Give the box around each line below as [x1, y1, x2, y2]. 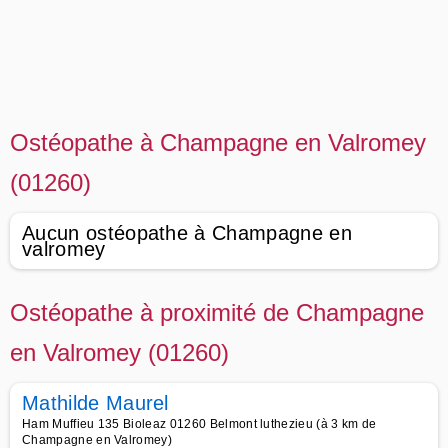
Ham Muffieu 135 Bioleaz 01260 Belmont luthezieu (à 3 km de [22, 417, 377, 431]
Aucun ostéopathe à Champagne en [22, 222, 352, 244]
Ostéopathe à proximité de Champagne [10, 299, 424, 326]
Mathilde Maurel [22, 392, 169, 414]
